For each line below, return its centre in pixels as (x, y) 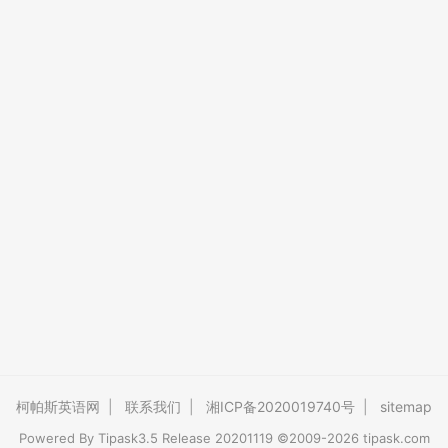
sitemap (406, 406)
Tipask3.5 (127, 438)
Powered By (58, 438)
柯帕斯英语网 (58, 406)
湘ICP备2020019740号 (280, 406)
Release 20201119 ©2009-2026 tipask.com (293, 438)
